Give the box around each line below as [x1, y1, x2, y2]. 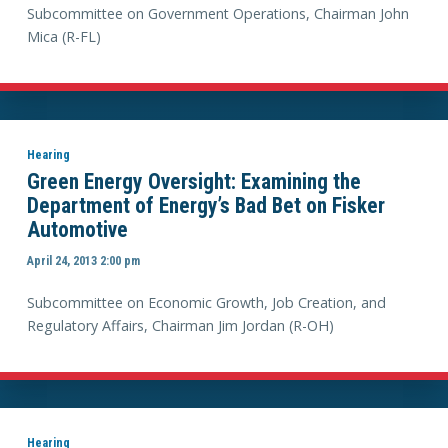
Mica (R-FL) [26, 26, 101, 46]
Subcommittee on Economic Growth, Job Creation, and [26, 292, 386, 312]
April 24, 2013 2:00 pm [26, 253, 140, 269]
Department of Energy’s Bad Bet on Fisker [26, 192, 385, 218]
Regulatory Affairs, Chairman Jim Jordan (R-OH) [26, 315, 334, 335]
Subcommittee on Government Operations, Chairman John [26, 3, 409, 23]
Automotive [26, 216, 128, 242]
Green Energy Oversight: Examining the [26, 168, 361, 194]
